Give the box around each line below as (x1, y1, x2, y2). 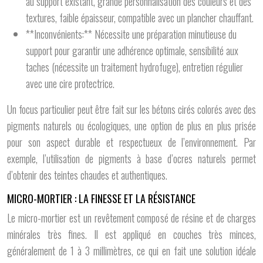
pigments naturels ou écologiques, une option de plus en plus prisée (7, 118, 256, 133)
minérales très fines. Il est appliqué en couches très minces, (7, 227, 256, 242)
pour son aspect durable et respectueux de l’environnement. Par (7, 134, 256, 150)
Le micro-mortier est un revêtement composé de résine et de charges (7, 210, 256, 225)
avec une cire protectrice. (26, 76, 114, 91)
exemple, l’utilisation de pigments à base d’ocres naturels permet (7, 151, 256, 166)
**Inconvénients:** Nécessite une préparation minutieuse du (26, 26, 237, 42)
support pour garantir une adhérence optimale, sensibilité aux (26, 43, 238, 58)
